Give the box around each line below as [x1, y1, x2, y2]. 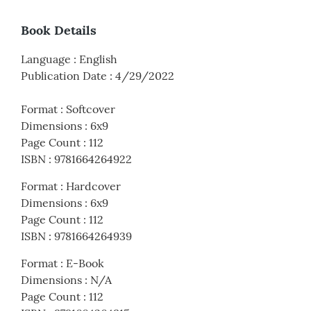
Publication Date [21, 69, 107, 83]
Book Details [21, 22, 96, 39]
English [79, 52, 117, 67]
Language [21, 52, 71, 67]
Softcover [66, 102, 115, 117]
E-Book [66, 256, 104, 271]
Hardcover [66, 179, 121, 194]
